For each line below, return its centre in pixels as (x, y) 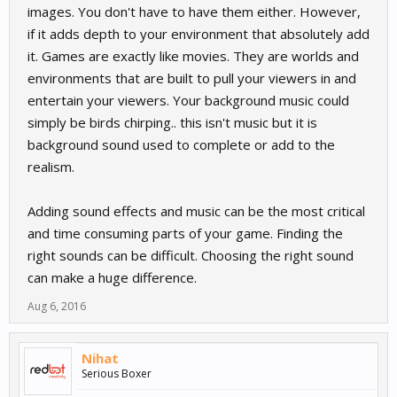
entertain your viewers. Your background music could (188, 101)
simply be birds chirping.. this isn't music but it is (172, 123)
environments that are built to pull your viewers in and (192, 78)
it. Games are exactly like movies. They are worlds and (193, 56)
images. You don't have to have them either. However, (194, 12)
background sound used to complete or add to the (181, 145)
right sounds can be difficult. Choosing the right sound (191, 256)
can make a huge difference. (112, 278)
